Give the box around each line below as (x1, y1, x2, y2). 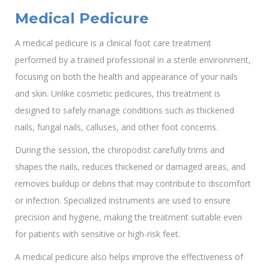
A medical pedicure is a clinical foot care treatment (15, 37, 211, 49)
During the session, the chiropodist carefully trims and (15, 144, 225, 156)
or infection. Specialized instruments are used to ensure (15, 194, 231, 206)
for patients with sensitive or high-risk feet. (15, 228, 180, 240)
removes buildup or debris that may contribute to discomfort (15, 177, 251, 189)
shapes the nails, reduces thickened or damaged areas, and (15, 160, 246, 172)
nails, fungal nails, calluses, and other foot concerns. (15, 121, 218, 133)
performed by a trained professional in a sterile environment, (15, 53, 251, 65)
